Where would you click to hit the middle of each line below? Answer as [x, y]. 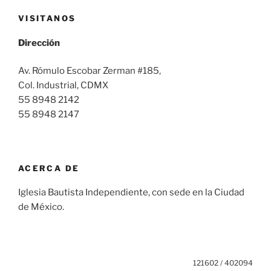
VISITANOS [47, 18]
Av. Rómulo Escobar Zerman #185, [90, 71]
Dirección [39, 43]
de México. [41, 207]
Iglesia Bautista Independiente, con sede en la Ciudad [131, 193]
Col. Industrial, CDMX [63, 86]
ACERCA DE [49, 168]
